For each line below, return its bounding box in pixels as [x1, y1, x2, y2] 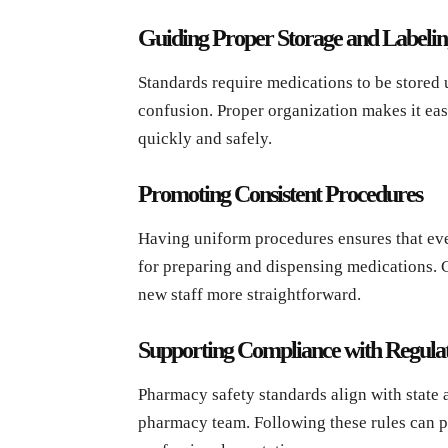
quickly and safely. [138, 128, 272, 148]
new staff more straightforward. [138, 284, 361, 304]
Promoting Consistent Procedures [138, 180, 422, 207]
